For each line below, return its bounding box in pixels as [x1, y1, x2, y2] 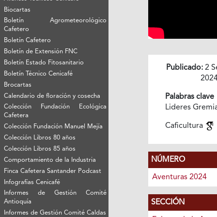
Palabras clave [165, 93, 214, 101]
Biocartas [4, 6, 31, 13]
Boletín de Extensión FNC [4, 48, 78, 55]
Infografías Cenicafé [4, 179, 61, 186]
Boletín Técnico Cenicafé [4, 70, 73, 77]
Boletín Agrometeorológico [4, 17, 107, 24]
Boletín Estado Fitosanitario [4, 59, 84, 66]
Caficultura [165, 122, 205, 130]
